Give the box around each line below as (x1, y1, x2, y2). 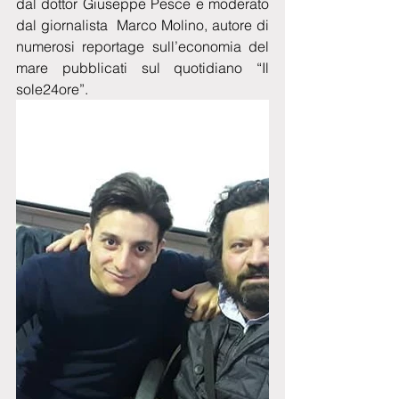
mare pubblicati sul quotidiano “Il (16, 58, 269, 77)
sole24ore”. (16, 79, 88, 98)
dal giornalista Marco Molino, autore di (16, 15, 269, 34)
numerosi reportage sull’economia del (16, 37, 269, 55)
